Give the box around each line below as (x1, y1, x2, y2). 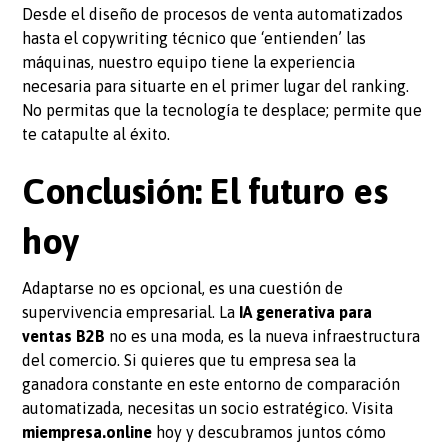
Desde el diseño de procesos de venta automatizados (22, 4, 404, 23)
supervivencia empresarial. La (22, 302, 240, 321)
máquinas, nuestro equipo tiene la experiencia (22, 52, 356, 71)
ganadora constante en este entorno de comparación (22, 374, 401, 393)
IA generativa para (239, 302, 373, 321)
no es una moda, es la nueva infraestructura (105, 326, 421, 345)
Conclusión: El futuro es (22, 169, 388, 212)
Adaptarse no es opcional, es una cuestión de (22, 278, 344, 297)
